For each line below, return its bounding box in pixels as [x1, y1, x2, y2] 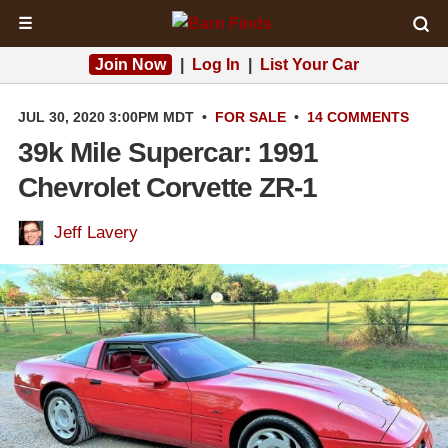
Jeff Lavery [54, 223, 138, 242]
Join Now [95, 56, 166, 73]
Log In [192, 56, 240, 73]
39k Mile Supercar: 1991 [18, 137, 318, 168]
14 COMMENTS [307, 109, 409, 125]
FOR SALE [215, 109, 286, 125]
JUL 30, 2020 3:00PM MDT [18, 109, 194, 125]
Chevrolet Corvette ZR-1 [18, 172, 317, 203]
